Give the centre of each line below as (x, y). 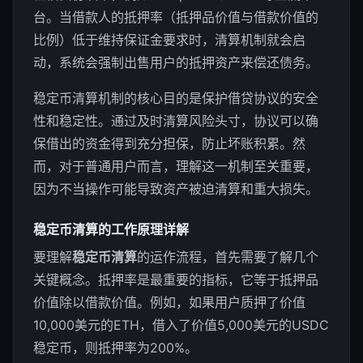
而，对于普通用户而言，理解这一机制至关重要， (176, 166)
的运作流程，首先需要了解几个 (228, 257)
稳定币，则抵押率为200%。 (115, 348)
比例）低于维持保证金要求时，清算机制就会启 (169, 40)
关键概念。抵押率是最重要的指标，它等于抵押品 (176, 280)
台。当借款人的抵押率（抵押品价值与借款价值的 (176, 17)
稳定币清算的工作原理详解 (111, 229)
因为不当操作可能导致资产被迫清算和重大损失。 (176, 189)
